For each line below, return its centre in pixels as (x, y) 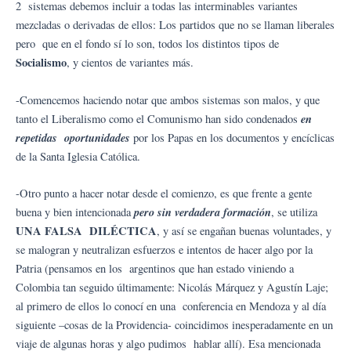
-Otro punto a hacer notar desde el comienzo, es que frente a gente (164, 194)
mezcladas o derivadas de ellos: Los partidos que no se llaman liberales (175, 25)
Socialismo (41, 63)
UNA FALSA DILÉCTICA (86, 231)
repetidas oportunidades (74, 137)
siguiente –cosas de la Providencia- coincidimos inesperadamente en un (174, 325)
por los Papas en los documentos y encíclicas (234, 137)
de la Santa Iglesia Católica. (80, 156)
